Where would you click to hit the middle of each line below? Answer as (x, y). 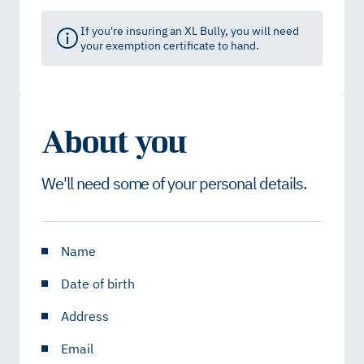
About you (114, 140)
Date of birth (97, 284)
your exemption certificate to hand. (169, 46)
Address (84, 316)
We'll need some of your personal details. (174, 183)
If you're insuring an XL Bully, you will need (189, 31)
